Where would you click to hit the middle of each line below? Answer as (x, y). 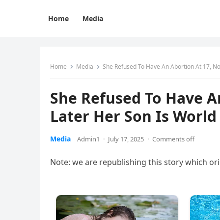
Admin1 (88, 139)
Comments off (173, 139)
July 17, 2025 (126, 139)
